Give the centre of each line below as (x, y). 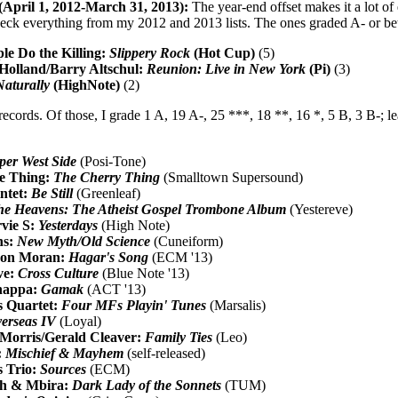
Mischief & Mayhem (65, 353)
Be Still (52, 193)
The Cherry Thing (107, 177)
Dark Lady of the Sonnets (147, 385)
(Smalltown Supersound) (232, 177)
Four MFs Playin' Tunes (134, 305)
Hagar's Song (109, 257)
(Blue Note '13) (144, 273)
